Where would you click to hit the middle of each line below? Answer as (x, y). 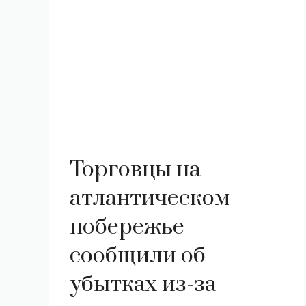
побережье (127, 227)
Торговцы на (135, 170)
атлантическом (150, 198)
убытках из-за (143, 284)
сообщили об (138, 256)
